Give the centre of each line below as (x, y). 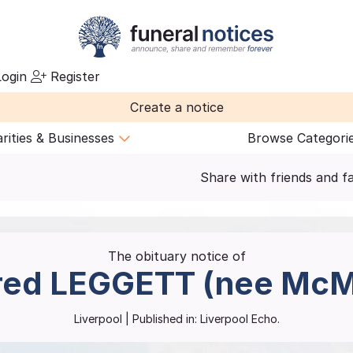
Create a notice (176, 107)
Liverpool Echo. (238, 318)
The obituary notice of (176, 256)
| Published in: (159, 318)
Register (73, 76)
